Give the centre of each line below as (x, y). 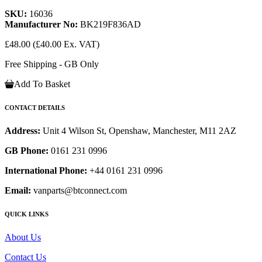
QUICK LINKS (27, 214)
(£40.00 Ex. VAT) (66, 44)
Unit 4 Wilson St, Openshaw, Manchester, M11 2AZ (139, 131)
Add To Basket (42, 84)
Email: (18, 191)
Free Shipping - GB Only (52, 64)
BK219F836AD (111, 25)
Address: (24, 131)
